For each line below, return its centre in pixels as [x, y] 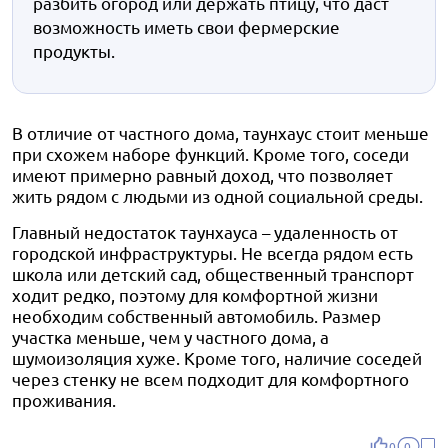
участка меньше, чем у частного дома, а [170, 336]
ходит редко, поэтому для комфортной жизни [195, 294]
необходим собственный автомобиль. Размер [196, 315]
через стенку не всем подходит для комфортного [210, 378]
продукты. [74, 50]
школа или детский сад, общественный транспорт [213, 273]
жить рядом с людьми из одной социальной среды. [217, 195]
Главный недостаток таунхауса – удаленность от [205, 231]
